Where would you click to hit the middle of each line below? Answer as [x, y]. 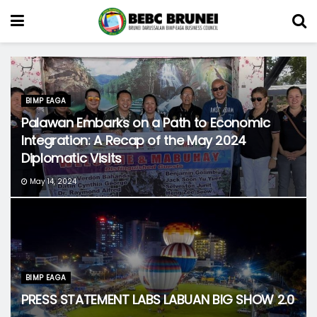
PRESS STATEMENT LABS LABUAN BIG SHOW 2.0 [158, 300]
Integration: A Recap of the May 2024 [134, 140]
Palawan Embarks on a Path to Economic [146, 123]
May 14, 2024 [52, 181]
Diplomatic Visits [71, 158]
